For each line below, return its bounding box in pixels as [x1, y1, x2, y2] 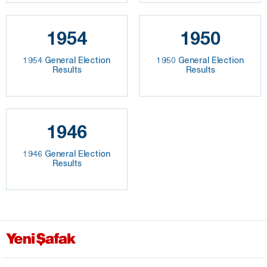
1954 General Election [23, 55, 110, 66]
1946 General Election [23, 148, 110, 159]
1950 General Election [157, 55, 244, 66]
